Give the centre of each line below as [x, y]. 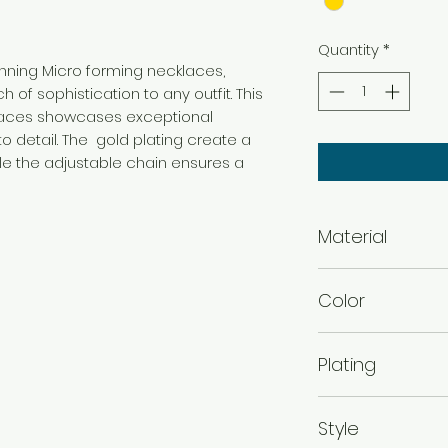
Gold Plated [360, 406]
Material [352, 236]
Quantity [348, 50]
